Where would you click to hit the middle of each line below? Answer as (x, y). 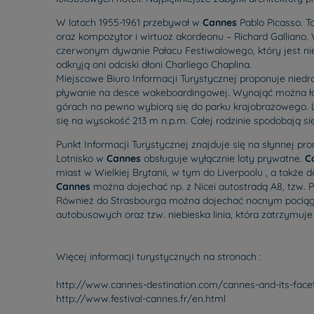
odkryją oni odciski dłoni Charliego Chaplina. (154, 64)
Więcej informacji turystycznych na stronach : (159, 257)
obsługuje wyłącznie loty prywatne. (223, 158)
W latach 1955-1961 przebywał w (129, 22)
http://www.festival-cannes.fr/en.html (141, 299)
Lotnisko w (81, 158)
